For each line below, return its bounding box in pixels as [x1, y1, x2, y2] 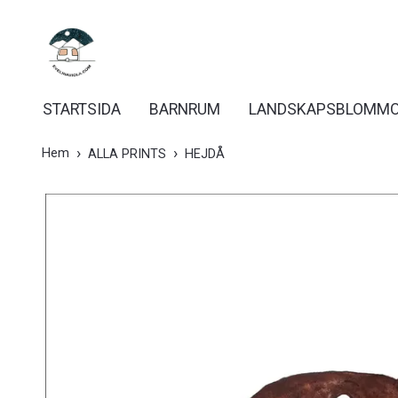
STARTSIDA [43, 100, 121, 119]
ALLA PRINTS [88, 147, 166, 163]
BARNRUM [149, 100, 220, 119]
